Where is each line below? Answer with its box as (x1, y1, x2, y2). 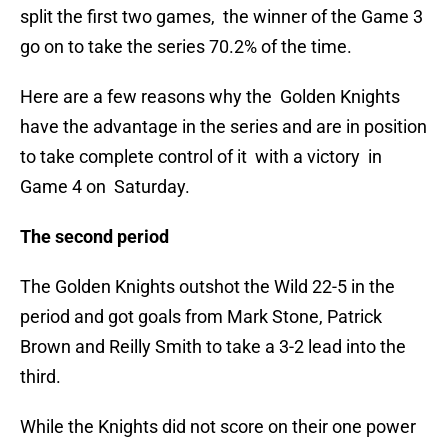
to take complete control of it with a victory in (20, 146, 382, 168)
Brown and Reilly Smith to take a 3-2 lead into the (20, 336, 406, 358)
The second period (20, 226, 169, 248)
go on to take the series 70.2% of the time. (20, 36, 352, 58)
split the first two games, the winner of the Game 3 (20, 6, 423, 28)
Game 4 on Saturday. (20, 176, 190, 198)
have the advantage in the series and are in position (20, 116, 427, 138)
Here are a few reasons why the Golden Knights (20, 86, 400, 108)
